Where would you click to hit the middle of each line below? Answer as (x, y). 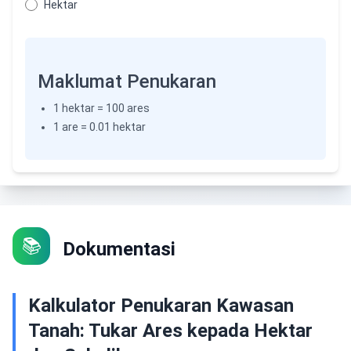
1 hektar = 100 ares (101, 108)
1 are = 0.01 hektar (100, 127)
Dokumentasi (119, 249)
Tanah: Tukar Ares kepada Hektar (170, 331)
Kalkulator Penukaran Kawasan (161, 306)
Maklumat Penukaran (127, 81)
